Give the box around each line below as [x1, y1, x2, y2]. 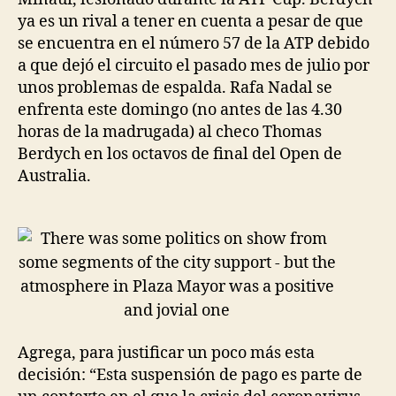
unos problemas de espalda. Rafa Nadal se [18, 77, 332, 98]
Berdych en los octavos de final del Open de [18, 143, 342, 164]
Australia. [18, 165, 91, 187]
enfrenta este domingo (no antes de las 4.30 [18, 99, 342, 120]
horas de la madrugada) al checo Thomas [18, 121, 322, 142]
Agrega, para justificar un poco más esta [18, 343, 315, 363]
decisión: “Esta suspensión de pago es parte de [18, 365, 362, 385]
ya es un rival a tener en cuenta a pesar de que [18, 11, 363, 32]
